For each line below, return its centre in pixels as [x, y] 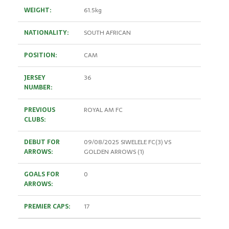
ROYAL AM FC [103, 110]
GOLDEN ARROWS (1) [114, 152]
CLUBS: [35, 120]
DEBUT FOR [42, 142]
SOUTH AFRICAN [107, 33]
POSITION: [40, 55]
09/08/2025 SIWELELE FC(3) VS [128, 142]
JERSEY [35, 78]
